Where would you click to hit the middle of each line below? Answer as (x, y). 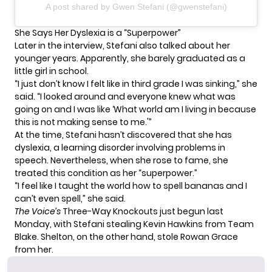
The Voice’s (39, 212)
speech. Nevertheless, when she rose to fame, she (121, 161)
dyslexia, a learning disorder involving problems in (120, 148)
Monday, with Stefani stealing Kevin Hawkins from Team (134, 224)
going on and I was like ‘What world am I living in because (135, 110)
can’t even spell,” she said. (70, 199)
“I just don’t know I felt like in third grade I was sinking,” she (136, 84)
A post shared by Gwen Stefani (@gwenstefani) (136, 7)
